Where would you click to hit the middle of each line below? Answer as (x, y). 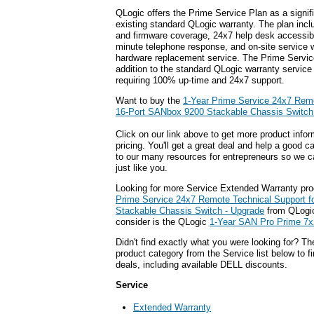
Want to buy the (149, 101)
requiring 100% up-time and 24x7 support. (200, 81)
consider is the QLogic (163, 221)
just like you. (142, 168)
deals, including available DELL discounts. (202, 264)
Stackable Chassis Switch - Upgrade (190, 210)
